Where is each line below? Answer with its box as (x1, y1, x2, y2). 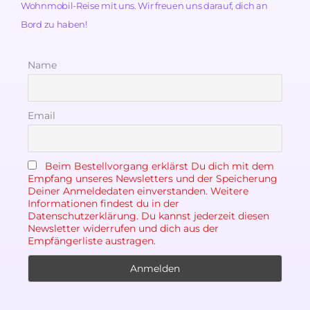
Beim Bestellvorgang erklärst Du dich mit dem (45, 159, 274, 172)
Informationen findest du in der (28, 197, 179, 210)
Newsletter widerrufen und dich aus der (28, 221, 219, 235)
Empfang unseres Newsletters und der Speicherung (28, 172, 277, 185)
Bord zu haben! (21, 19, 87, 30)
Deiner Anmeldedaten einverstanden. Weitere (28, 184, 248, 197)
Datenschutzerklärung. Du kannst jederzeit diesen (28, 209, 269, 222)
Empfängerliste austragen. (28, 234, 156, 247)
